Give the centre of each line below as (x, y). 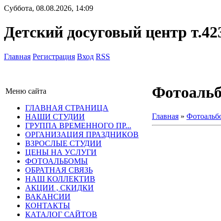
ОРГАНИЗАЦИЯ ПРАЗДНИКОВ (82, 134)
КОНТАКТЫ (48, 205)
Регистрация (54, 56)
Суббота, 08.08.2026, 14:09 (49, 8)
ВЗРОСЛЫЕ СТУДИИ (63, 143)
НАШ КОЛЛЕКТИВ (60, 179)
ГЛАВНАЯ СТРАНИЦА (67, 108)
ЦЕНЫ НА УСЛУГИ (61, 152)
